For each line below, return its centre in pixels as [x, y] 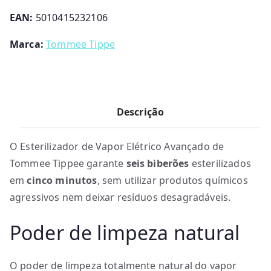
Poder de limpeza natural [125, 233]
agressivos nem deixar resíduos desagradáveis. [120, 197]
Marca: [28, 44]
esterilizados [220, 163]
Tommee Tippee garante [68, 163]
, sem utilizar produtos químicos [172, 180]
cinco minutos [62, 180]
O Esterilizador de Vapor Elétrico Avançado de [117, 146]
